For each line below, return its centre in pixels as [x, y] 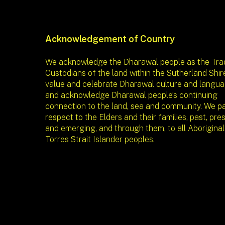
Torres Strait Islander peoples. [100, 140]
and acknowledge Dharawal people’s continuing [131, 95]
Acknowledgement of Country [110, 39]
